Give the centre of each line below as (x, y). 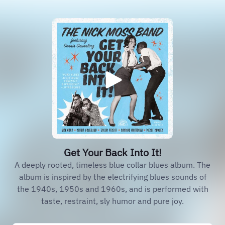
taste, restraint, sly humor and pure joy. (113, 201)
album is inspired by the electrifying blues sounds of (113, 177)
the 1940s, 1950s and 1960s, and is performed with (113, 189)
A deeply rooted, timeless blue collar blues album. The (113, 165)
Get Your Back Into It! (113, 152)
